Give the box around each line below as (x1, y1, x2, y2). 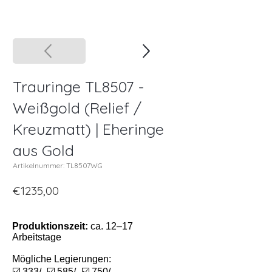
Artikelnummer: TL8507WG (13, 161, 103, 171)
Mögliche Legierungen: (12, 254, 111, 265)
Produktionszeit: (12, 221, 88, 232)
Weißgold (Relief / (13, 98, 141, 118)
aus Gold (13, 141, 74, 160)
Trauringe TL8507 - (13, 77, 144, 97)
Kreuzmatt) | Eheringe (13, 120, 164, 139)
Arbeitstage (12, 232, 61, 243)
